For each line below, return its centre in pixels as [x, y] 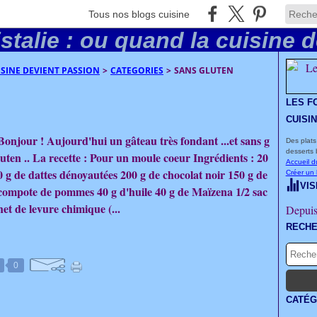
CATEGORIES [137, 70]
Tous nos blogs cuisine [139, 14]
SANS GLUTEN [204, 70]
